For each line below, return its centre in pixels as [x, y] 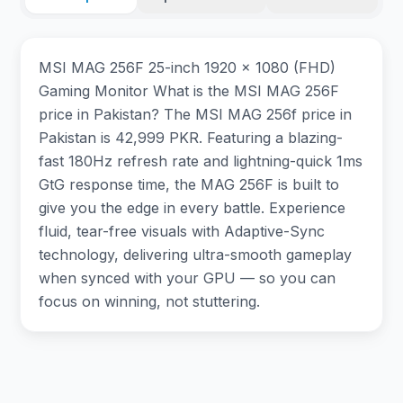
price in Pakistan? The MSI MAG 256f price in [196, 114]
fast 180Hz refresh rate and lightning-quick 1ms [201, 161]
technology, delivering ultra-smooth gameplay [196, 255]
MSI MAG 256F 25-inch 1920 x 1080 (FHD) [188, 67]
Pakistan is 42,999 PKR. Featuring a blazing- [191, 138]
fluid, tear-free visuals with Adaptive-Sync [182, 231]
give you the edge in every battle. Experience [193, 208]
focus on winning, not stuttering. [150, 301]
